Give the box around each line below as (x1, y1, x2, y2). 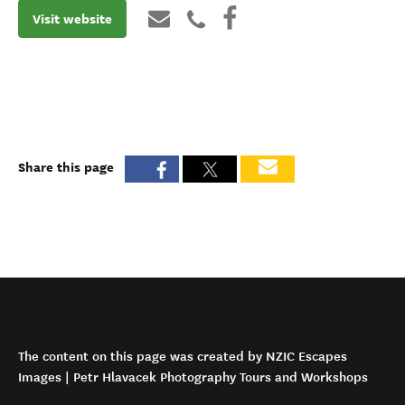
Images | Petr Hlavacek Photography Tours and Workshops (18, 369, 368, 385)
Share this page (18, 157, 114, 176)
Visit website (33, 9, 112, 28)
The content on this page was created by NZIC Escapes (18, 348, 347, 364)
